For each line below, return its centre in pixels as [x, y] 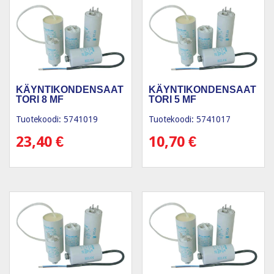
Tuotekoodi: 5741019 [57, 119]
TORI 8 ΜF [40, 99]
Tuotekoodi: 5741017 [190, 119]
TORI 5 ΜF [173, 99]
